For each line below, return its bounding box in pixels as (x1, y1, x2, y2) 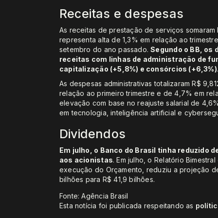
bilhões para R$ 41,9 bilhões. (59, 175, 155, 184)
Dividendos (59, 127, 126, 142)
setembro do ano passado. (59, 45, 151, 54)
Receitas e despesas (59, 6, 183, 21)
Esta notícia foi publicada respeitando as (59, 201, 196, 210)
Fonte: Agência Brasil (59, 192, 128, 200)
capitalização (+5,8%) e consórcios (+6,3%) (59, 65, 217, 73)
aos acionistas (59, 156, 113, 164)
